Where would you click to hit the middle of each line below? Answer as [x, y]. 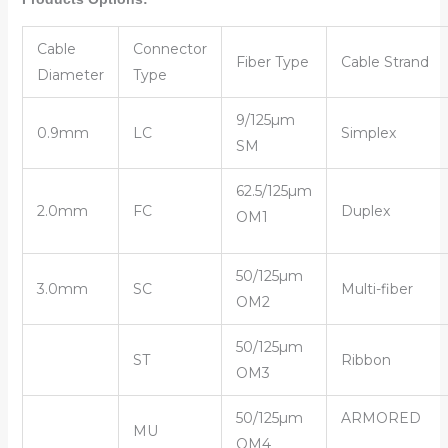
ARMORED [380, 417]
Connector [169, 48]
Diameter [70, 74]
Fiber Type [272, 61]
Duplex [365, 210]
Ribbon [365, 359]
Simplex [368, 132]
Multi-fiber [376, 288]
